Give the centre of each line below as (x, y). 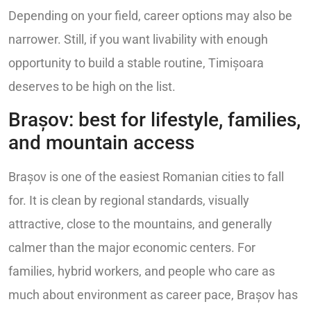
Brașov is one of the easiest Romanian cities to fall (146, 177)
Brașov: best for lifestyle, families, (154, 120)
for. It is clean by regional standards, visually (129, 201)
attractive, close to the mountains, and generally (140, 224)
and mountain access (101, 143)
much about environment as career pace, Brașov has (153, 295)
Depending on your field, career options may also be (150, 15)
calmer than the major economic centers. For (132, 248)
